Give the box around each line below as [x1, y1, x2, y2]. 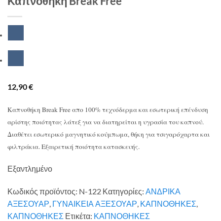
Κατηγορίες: [103, 186, 146, 196]
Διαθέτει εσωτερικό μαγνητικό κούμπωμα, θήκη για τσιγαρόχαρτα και [7, 130, 210, 139]
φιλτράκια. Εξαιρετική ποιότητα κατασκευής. [7, 142, 140, 151]
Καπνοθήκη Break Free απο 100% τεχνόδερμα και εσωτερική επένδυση [7, 105, 208, 114]
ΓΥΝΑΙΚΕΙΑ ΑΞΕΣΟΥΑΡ [52, 198, 137, 208]
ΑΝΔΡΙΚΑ [146, 186, 181, 196]
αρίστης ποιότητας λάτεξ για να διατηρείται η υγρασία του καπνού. [7, 117, 204, 127]
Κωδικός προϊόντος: [7, 186, 79, 196]
